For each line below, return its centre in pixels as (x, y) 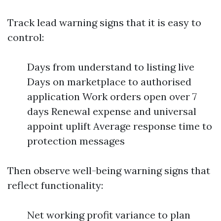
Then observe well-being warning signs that (109, 170)
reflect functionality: (55, 185)
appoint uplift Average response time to (120, 126)
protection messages (76, 141)
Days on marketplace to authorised (109, 82)
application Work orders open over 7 (112, 96)
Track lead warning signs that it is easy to (104, 22)
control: (26, 37)
